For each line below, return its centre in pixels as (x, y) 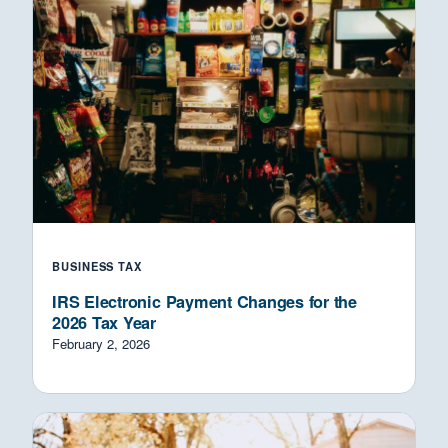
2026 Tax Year (104, 322)
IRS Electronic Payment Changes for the (204, 301)
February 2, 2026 (101, 343)
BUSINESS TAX (97, 265)
